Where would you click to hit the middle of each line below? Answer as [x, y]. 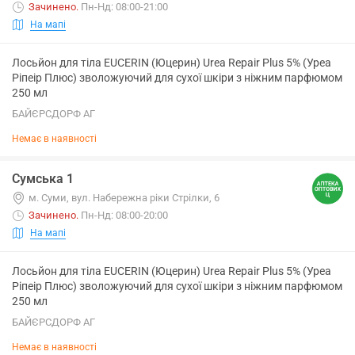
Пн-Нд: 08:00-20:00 [124, 215]
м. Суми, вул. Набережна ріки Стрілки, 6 [124, 198]
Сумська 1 [43, 179]
